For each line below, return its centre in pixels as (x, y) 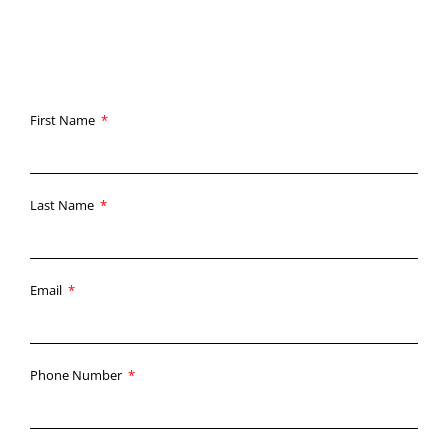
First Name (64, 119)
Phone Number (77, 374)
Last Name (63, 204)
